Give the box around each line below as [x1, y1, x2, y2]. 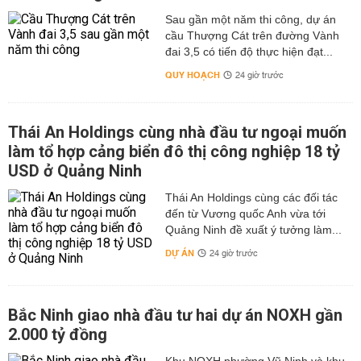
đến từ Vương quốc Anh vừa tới [164, 207, 326, 220]
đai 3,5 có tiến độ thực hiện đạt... [164, 45, 333, 58]
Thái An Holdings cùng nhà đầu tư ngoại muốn [8, 122, 346, 142]
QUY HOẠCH [164, 67, 220, 84]
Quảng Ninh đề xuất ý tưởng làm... [164, 223, 342, 236]
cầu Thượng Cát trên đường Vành [164, 29, 339, 42]
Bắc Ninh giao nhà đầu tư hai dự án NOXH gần [8, 305, 342, 325]
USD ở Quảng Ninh [8, 161, 142, 180]
